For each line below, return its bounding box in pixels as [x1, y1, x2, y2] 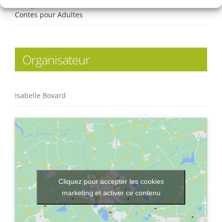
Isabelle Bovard [15, 91, 66, 101]
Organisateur [22, 51, 90, 68]
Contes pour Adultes [15, 10, 83, 20]
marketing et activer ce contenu [61, 188, 161, 197]
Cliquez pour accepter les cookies [58, 177, 164, 185]
